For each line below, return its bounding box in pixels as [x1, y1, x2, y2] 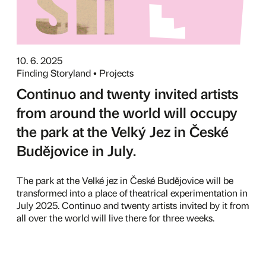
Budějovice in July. [17, 141, 136, 160]
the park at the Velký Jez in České [17, 122, 229, 141]
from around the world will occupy [17, 103, 237, 122]
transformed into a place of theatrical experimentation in [17, 186, 248, 199]
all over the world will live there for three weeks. [17, 211, 214, 224]
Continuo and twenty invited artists [17, 84, 238, 103]
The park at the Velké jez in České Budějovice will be [17, 174, 233, 186]
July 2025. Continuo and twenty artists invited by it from [17, 199, 249, 211]
